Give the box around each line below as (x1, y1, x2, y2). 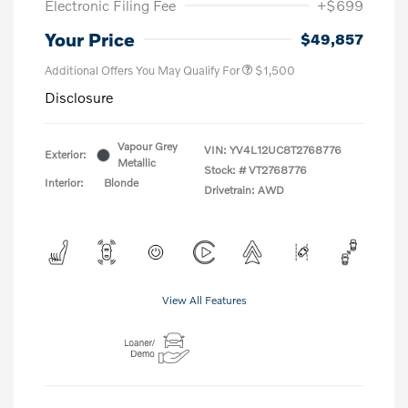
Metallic (117, 156, 156, 170)
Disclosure (45, 88, 113, 107)
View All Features (161, 293, 247, 308)
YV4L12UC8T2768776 (229, 143, 342, 158)
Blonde (104, 176, 138, 190)
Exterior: (45, 148, 87, 162)
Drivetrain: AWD (204, 183, 284, 198)
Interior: (45, 176, 84, 190)
